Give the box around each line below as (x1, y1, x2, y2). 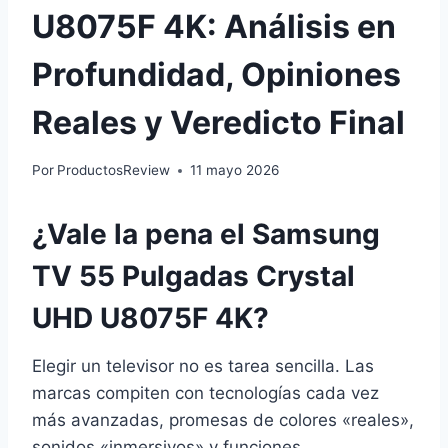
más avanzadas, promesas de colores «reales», (32, 410, 414, 431)
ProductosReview (57, 162, 171, 179)
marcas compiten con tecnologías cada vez (32, 383, 379, 404)
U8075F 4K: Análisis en (32, 6, 396, 46)
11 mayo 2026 (190, 162, 280, 179)
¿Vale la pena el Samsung (32, 217, 380, 252)
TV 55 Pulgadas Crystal (32, 259, 355, 294)
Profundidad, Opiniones (32, 54, 401, 94)
